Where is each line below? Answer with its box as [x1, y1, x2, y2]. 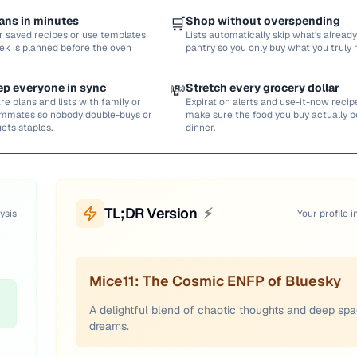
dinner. [186, 121, 215, 134]
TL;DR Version [104, 204, 198, 222]
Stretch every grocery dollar [186, 80, 339, 95]
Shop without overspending [186, 14, 340, 28]
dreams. [89, 319, 129, 333]
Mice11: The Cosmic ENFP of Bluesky [89, 272, 341, 290]
